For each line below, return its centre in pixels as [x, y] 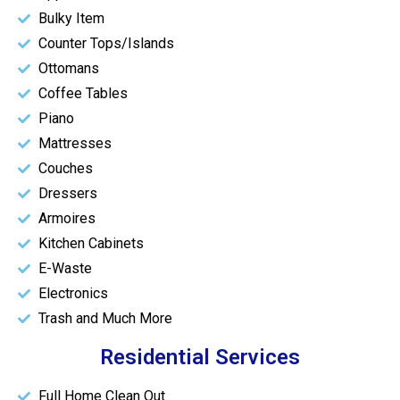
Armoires [67, 219]
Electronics [73, 294]
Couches [65, 169]
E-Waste [65, 269]
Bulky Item [71, 19]
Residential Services [200, 358]
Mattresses [75, 144]
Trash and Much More [105, 319]
